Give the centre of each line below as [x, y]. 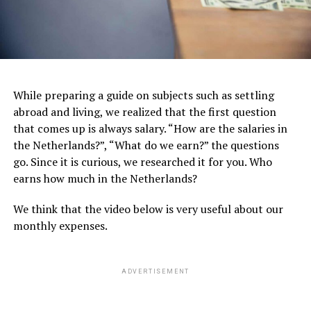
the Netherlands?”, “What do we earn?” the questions [146, 145]
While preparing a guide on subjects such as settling [143, 95]
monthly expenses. [60, 225]
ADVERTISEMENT [155, 271]
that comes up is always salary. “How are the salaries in [150, 128]
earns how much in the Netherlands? [105, 178]
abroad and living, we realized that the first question [144, 111]
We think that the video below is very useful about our [148, 209]
